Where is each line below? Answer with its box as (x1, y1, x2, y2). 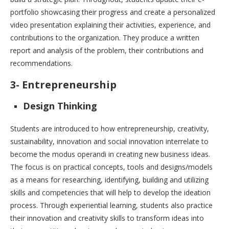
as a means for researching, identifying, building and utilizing (10, 175, 209, 185)
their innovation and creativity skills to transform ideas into (10, 213, 204, 223)
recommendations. (10, 58, 73, 68)
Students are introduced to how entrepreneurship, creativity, (10, 124, 209, 134)
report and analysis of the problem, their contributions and (10, 45, 203, 56)
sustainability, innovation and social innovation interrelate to (10, 136, 209, 147)
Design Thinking (23, 100, 100, 112)
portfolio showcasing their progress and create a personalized (10, 7, 215, 17)
